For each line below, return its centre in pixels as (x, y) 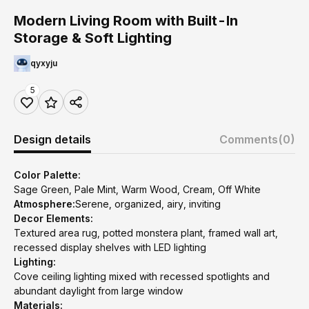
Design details (52, 139)
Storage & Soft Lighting (93, 38)
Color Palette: (47, 175)
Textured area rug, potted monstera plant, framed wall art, (146, 233)
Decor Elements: (53, 218)
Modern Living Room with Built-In (126, 21)
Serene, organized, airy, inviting (148, 204)
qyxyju (44, 63)
